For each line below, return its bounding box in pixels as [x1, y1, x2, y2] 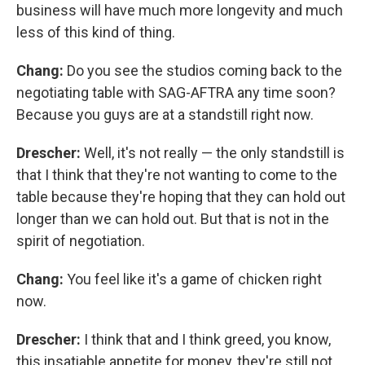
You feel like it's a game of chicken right [64, 270, 322, 288]
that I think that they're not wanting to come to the [16, 165, 337, 183]
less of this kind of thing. [16, 23, 175, 41]
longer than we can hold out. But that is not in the [16, 209, 329, 227]
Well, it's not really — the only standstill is [81, 143, 345, 161]
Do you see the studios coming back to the [64, 61, 342, 79]
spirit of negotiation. [16, 231, 145, 249]
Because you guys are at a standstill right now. [16, 105, 314, 123]
